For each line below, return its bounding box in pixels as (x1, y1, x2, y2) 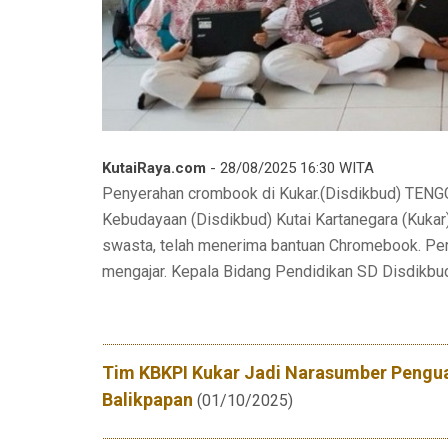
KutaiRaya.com (102, 159, 206, 178)
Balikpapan (102, 389, 193, 411)
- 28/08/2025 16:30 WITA (206, 159, 374, 178)
